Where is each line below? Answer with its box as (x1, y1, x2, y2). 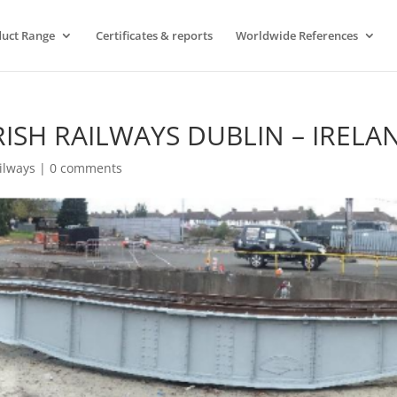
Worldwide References (235, 27, 358, 43)
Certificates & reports (95, 27, 213, 43)
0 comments (50, 160, 123, 176)
